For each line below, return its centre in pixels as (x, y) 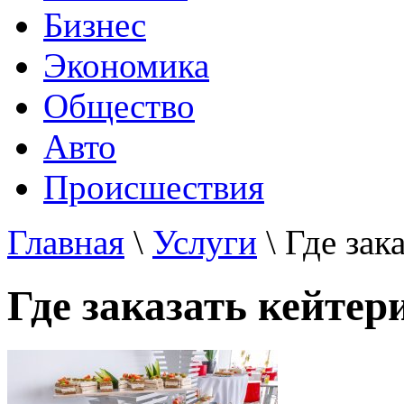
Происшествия (154, 187)
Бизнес (95, 25)
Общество (119, 106)
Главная (66, 242)
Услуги (205, 242)
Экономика (126, 65)
